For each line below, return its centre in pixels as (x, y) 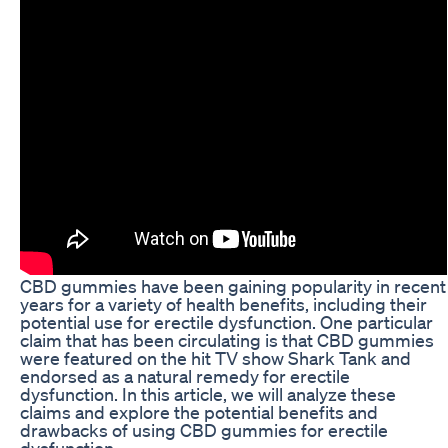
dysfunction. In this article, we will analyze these (208, 393)
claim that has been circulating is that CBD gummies (227, 339)
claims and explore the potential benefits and (199, 411)
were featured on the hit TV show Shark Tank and (215, 357)
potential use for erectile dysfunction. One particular (226, 321)
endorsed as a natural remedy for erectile (185, 375)
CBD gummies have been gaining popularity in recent (233, 285)
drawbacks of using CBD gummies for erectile (204, 429)
